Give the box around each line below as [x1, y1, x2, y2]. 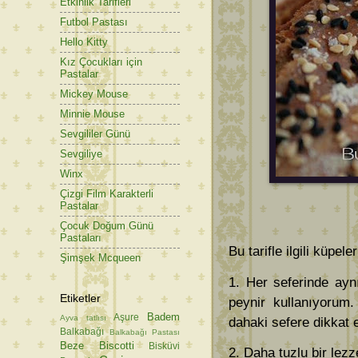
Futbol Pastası [60, 16, 128, 29]
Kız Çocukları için [60, 56, 142, 69]
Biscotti [98, 339, 134, 352]
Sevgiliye [60, 148, 102, 161]
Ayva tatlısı [60, 312, 106, 322]
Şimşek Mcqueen [60, 252, 141, 265]
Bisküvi [149, 340, 180, 351]
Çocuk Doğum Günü [60, 220, 153, 233]
